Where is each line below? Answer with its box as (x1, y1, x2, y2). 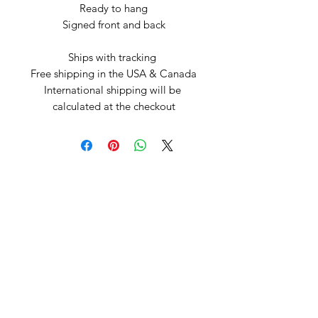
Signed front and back (62, 18, 165, 32)
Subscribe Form (7, 245, 114, 264)
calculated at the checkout (52, 99, 175, 114)
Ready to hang (79, 1, 148, 16)
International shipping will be (43, 83, 181, 97)
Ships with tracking (68, 50, 159, 65)
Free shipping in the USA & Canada (31, 67, 197, 81)
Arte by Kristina (66, 199, 161, 216)
